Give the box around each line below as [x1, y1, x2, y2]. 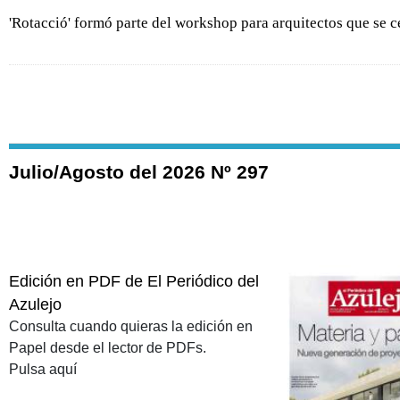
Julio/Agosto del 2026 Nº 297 [9, 161, 269, 182]
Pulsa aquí [9, 361, 77, 377]
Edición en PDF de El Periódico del [9, 271, 259, 290]
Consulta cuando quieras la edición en [9, 318, 253, 334]
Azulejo [9, 295, 62, 313]
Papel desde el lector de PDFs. [9, 339, 206, 355]
